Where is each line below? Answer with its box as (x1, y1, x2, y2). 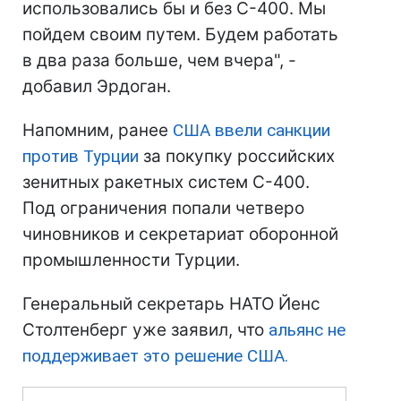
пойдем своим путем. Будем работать (22, 24, 338, 46)
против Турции (22, 146, 139, 167)
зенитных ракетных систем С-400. (22, 172, 310, 193)
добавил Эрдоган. (22, 76, 171, 98)
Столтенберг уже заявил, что (22, 320, 269, 341)
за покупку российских (139, 146, 335, 167)
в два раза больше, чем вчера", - (22, 50, 296, 72)
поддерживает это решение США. (22, 346, 288, 367)
